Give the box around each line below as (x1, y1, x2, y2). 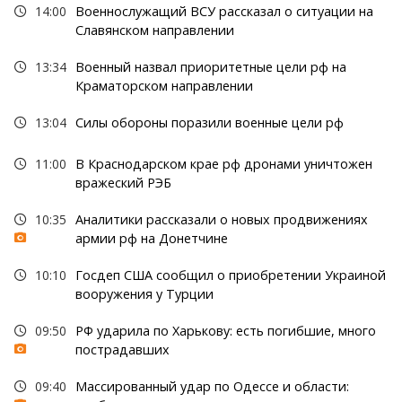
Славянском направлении (74, 22, 234, 39)
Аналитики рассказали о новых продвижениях (74, 211, 368, 229)
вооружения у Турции (74, 285, 214, 303)
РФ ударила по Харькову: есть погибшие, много (74, 322, 376, 340)
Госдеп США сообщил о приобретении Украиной (74, 267, 386, 284)
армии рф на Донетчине (74, 230, 228, 248)
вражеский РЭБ (74, 174, 171, 192)
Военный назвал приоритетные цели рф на (74, 58, 346, 76)
